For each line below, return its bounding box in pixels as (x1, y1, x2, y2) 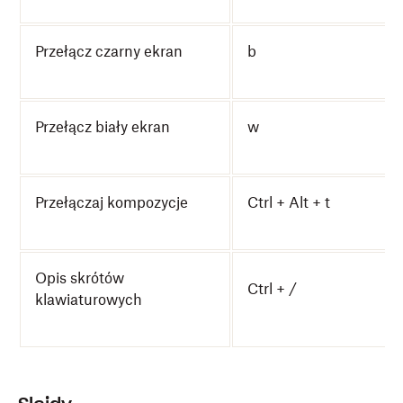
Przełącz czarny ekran (35, 42, 183, 60)
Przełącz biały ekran (35, 118, 170, 136)
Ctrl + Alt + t (247, 193, 330, 211)
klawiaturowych (35, 291, 142, 309)
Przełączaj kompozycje (35, 193, 188, 211)
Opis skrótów (35, 269, 124, 287)
